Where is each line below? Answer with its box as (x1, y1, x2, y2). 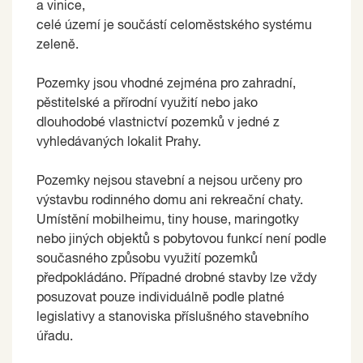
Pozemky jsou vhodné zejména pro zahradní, (36, 77, 296, 91)
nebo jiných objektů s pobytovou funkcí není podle (36, 233, 327, 246)
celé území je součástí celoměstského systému (36, 19, 312, 32)
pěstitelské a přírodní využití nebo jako (36, 96, 258, 110)
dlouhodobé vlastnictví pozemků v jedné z (36, 116, 280, 130)
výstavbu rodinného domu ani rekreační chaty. (36, 194, 303, 207)
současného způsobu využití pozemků (36, 252, 258, 266)
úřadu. (36, 330, 73, 344)
